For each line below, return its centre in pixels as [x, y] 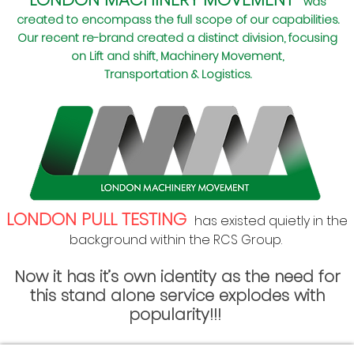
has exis [217, 220]
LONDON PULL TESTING [99, 219]
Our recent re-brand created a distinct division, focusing [177, 38]
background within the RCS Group [175, 239]
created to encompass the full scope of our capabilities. [177, 20]
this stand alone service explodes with [177, 296]
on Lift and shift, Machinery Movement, [177, 56]
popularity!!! [177, 315]
